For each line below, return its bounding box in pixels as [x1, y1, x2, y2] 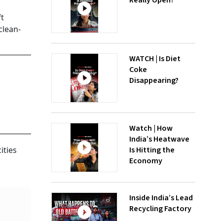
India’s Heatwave [129, 134, 189, 145]
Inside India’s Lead [129, 192, 193, 203]
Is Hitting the [129, 145, 175, 155]
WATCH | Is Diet [129, 53, 181, 64]
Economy [129, 155, 162, 166]
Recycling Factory [129, 203, 191, 214]
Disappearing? [129, 75, 179, 86]
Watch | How [129, 123, 173, 134]
